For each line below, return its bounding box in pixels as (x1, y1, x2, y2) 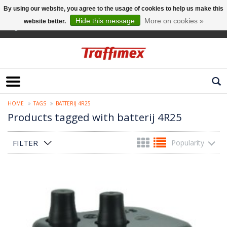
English (8, 23, 27, 31)
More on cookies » (144, 17, 204, 25)
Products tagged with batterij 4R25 (8, 110, 182, 125)
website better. (23, 18, 67, 25)
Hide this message (75, 17, 135, 25)
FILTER (13, 138, 38, 148)
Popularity (171, 138, 204, 148)
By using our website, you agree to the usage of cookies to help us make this (4, 5, 223, 12)
